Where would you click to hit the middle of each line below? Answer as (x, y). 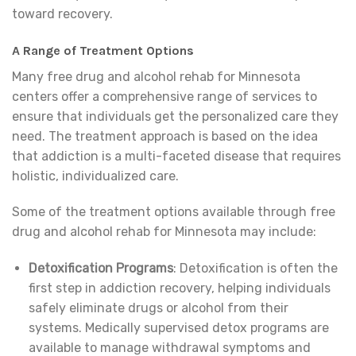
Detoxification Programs (101, 269)
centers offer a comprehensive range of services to (164, 96)
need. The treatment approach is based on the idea (165, 136)
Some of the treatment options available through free (174, 212)
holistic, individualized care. (95, 176)
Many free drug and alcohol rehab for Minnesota (156, 76)
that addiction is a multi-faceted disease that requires (176, 156)
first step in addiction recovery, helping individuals (179, 288)
